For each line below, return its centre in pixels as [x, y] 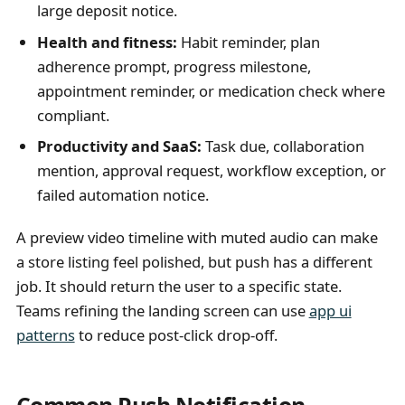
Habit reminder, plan [248, 42]
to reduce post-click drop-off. [176, 334]
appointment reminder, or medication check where [211, 90]
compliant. [73, 115]
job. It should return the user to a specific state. [179, 286]
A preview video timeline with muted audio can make [197, 237]
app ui [330, 310]
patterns [45, 334]
